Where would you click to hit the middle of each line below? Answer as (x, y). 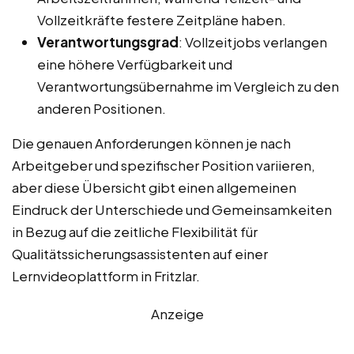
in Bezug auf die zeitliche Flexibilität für (135, 232)
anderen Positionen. (102, 109)
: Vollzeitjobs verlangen (253, 42)
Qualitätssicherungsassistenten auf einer (140, 254)
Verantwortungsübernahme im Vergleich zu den (188, 87)
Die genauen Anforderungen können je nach (151, 143)
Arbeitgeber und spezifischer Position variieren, (164, 166)
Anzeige (177, 314)
